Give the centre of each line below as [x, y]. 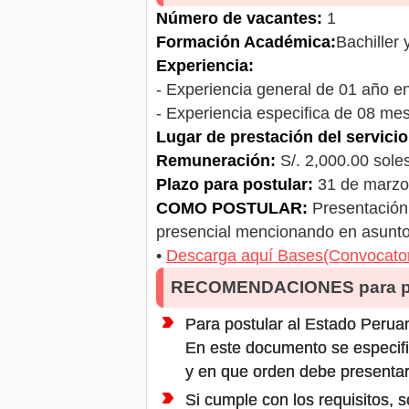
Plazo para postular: [235, 184]
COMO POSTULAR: [232, 208]
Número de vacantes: [239, 18]
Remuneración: [216, 160]
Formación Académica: [246, 42]
